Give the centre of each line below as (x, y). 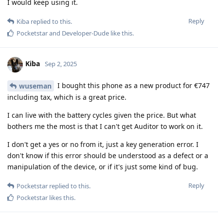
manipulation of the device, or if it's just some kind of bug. (103, 167)
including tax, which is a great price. (67, 97)
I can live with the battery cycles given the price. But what (102, 115)
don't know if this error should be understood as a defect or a (108, 156)
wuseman (35, 86)
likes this (61, 198)
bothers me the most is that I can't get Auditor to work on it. (105, 127)
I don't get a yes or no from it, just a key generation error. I (103, 145)
